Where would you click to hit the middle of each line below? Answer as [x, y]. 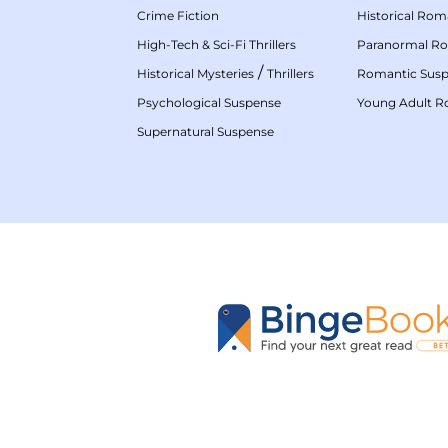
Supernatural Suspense [205, 131]
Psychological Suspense [209, 102]
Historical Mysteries [195, 73]
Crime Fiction [178, 15]
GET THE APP [270, 420]
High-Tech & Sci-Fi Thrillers [216, 44]
